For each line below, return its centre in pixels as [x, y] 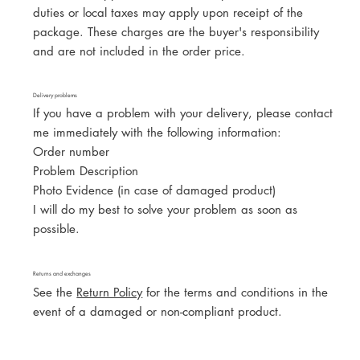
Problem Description [86, 171]
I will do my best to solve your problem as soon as [166, 210]
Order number [72, 152]
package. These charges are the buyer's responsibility [176, 32]
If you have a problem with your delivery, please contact [183, 113]
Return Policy [110, 292]
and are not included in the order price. [139, 51]
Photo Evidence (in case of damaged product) [155, 190]
